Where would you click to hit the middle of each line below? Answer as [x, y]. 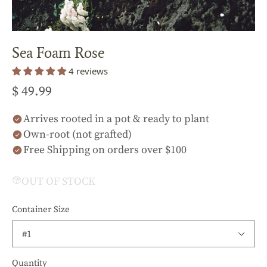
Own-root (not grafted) [77, 134]
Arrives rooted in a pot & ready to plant [116, 119]
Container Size [41, 209]
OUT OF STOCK [58, 181]
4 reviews [88, 71]
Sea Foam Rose [58, 53]
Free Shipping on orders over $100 [105, 150]
